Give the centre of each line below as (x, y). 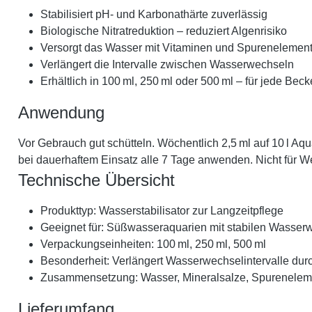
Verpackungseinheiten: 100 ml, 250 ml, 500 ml (153, 244)
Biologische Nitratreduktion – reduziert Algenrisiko (164, 31)
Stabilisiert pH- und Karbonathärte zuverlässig (154, 14)
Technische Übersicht (96, 180)
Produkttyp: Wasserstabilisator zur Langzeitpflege (162, 211)
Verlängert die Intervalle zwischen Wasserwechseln (167, 64)
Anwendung (61, 112)
